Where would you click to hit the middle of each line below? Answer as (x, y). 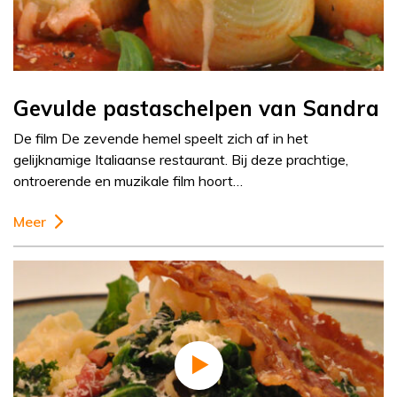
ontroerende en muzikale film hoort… (128, 181)
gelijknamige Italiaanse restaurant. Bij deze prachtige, (181, 160)
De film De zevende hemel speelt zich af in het (161, 139)
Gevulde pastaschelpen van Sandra (196, 109)
